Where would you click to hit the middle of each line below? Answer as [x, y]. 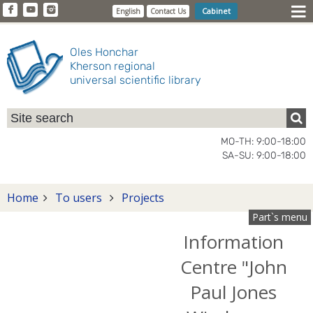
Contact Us [168, 11]
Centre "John [233, 267]
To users [79, 198]
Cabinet [216, 11]
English [128, 11]
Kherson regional [112, 66]
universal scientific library [136, 80]
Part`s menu [280, 217]
